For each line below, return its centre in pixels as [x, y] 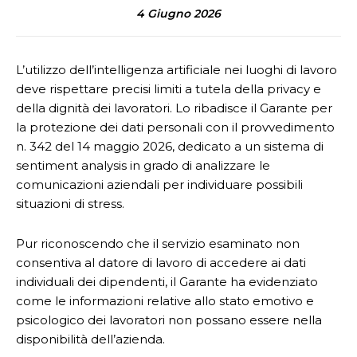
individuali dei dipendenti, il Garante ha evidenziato [167, 282]
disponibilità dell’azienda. [90, 339]
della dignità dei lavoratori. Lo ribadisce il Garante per [174, 108]
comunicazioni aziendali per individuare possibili [159, 184]
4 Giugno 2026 [178, 13]
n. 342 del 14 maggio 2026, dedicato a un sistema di [170, 146]
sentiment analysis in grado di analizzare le [143, 165]
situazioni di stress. [70, 204]
